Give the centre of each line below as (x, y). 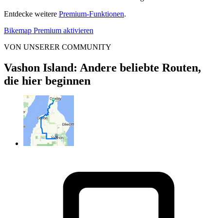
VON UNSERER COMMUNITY (58, 47)
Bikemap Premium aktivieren (49, 30)
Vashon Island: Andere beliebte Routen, (102, 67)
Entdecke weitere (31, 14)
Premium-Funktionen (91, 14)
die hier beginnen (47, 81)
